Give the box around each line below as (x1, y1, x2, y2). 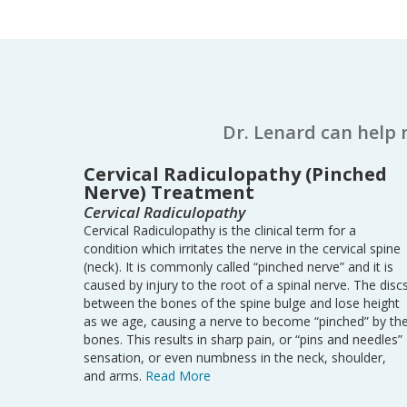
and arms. (84, 367, 145, 384)
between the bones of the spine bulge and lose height (84, 294, 400, 312)
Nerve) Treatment (84, 180, 254, 204)
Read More (145, 367, 211, 384)
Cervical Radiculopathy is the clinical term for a (84, 222, 356, 239)
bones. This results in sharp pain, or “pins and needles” (84, 331, 402, 348)
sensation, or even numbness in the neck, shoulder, (84, 349, 386, 366)
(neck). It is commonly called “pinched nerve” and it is (84, 258, 393, 275)
